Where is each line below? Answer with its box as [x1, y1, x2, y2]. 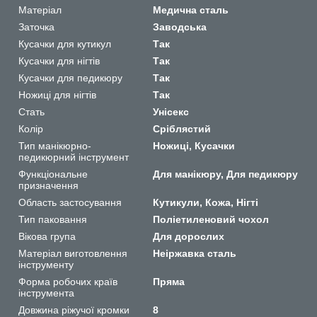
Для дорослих [153, 230, 225, 242]
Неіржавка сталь [153, 247, 237, 259]
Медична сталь [153, 4, 229, 16]
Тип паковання [18, 213, 87, 225]
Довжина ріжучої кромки [18, 304, 129, 316]
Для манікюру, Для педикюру [153, 168, 299, 180]
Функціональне [18, 168, 88, 180]
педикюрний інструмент [18, 151, 129, 163]
